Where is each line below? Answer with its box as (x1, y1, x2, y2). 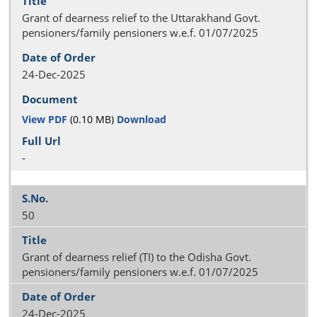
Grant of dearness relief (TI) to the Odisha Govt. (22, 250, 251, 264)
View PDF (22, 112, 67, 126)
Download (117, 112, 166, 126)
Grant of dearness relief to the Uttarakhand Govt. (22, 11, 260, 25)
